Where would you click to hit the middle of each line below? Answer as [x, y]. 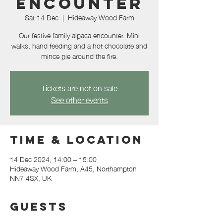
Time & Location [77, 140]
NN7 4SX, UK [31, 177]
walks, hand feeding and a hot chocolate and [79, 45]
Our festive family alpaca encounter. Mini [79, 35]
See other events [79, 99]
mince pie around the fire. [79, 55]
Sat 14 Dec [41, 17]
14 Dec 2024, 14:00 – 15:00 [53, 159]
